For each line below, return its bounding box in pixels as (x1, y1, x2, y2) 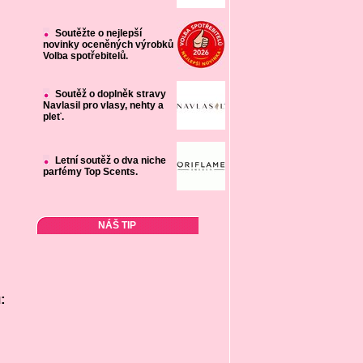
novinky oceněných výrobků (42, 39, 173, 50)
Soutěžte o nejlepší (54, 28, 142, 39)
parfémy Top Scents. (42, 166, 138, 177)
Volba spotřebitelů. (42, 50, 128, 62)
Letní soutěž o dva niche (54, 155, 166, 166)
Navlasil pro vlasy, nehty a (42, 100, 164, 111)
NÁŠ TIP (98, 220, 136, 231)
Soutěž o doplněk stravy (54, 88, 166, 100)
